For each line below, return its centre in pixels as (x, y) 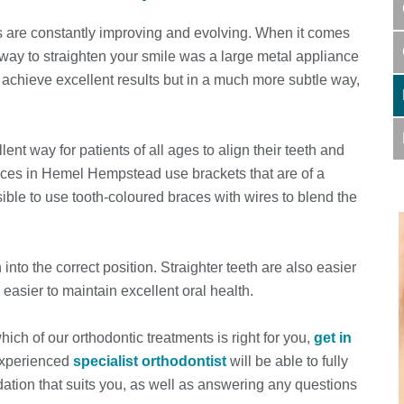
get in (333, 337)
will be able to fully (287, 361)
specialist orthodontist (150, 361)
